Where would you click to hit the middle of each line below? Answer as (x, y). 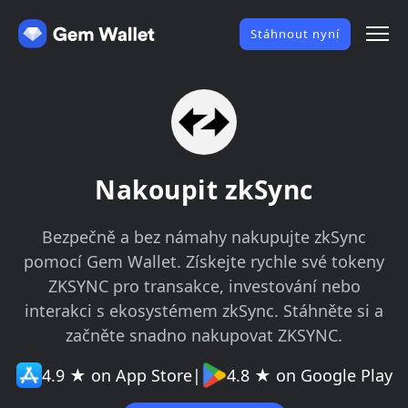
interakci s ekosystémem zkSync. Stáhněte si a (204, 311)
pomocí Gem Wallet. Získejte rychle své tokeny (204, 261)
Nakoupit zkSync (204, 189)
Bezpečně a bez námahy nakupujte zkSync (204, 237)
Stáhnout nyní (295, 33)
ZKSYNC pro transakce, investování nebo (204, 286)
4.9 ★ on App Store (117, 375)
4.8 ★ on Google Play (309, 375)
